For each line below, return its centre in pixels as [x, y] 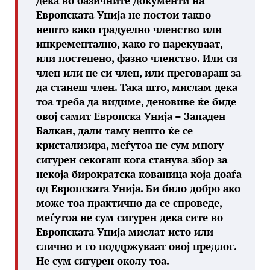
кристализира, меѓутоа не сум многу [130, 145]
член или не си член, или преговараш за [139, 73]
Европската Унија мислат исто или [125, 232]
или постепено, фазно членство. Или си [137, 58]
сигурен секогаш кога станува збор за [132, 159]
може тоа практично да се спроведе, [129, 203]
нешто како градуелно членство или [129, 29]
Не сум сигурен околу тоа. [103, 261]
